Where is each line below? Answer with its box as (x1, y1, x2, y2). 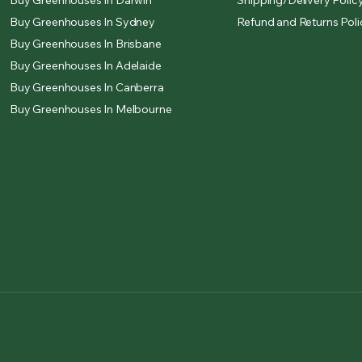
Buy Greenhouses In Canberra (10, 80, 164, 95)
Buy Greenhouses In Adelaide (10, 58, 162, 73)
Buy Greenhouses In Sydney (10, 15, 155, 29)
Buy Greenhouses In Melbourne (10, 102, 172, 116)
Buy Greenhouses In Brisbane (10, 36, 162, 51)
